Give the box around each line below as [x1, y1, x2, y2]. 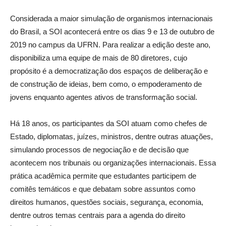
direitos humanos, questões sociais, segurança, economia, [10, 198, 203, 207]
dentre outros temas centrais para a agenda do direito [10, 211, 185, 220]
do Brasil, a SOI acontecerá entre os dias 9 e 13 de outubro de [10, 27, 214, 36]
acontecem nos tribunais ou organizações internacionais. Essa [10, 158, 216, 167]
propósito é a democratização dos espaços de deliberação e [10, 67, 208, 76]
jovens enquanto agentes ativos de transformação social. [10, 93, 197, 102]
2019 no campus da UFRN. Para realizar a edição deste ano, [10, 40, 210, 49]
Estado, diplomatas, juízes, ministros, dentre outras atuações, [10, 132, 213, 141]
